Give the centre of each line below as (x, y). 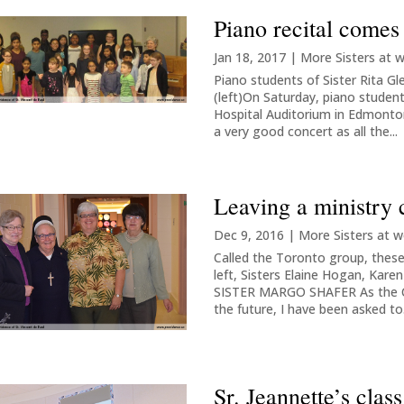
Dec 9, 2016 (249, 234)
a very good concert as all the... (306, 131)
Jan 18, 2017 (250, 57)
